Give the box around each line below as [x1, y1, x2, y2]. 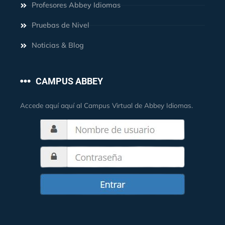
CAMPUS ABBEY [36, 75, 103, 86]
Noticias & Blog [31, 41, 84, 50]
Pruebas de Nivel [31, 21, 89, 30]
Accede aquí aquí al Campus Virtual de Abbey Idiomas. [20, 101, 193, 110]
